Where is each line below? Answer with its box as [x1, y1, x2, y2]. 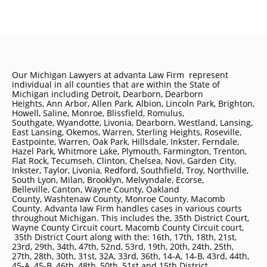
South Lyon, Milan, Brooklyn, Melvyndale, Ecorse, [12, 174, 204, 185]
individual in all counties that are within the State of [12, 79, 220, 90]
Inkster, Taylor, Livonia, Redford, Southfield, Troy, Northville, [12, 164, 249, 176]
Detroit [91, 88, 119, 100]
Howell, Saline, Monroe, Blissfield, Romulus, [12, 107, 184, 119]
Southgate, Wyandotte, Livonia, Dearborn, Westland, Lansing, [12, 117, 253, 128]
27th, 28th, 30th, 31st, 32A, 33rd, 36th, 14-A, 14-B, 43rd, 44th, [12, 250, 249, 262]
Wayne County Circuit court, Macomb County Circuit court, [12, 222, 244, 233]
